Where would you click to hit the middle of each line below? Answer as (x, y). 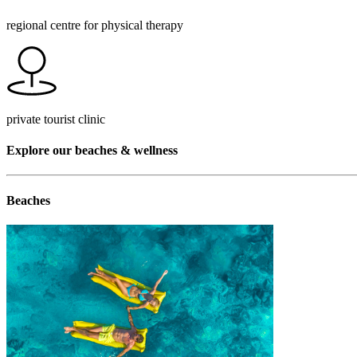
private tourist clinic (56, 119)
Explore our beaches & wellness (92, 151)
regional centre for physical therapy (95, 25)
